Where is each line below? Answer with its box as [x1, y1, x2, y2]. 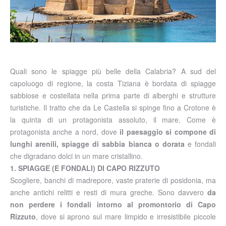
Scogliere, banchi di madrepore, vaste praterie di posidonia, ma [10, 175, 216, 185]
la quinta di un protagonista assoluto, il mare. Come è [10, 114, 216, 125]
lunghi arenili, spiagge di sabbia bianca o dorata [10, 138, 188, 149]
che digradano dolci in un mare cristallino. [10, 150, 143, 161]
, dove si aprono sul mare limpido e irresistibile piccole [36, 211, 216, 221]
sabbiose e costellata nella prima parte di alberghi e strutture [10, 90, 216, 100]
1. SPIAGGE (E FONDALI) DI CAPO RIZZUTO [10, 162, 160, 173]
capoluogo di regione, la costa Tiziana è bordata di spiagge [10, 78, 216, 88]
